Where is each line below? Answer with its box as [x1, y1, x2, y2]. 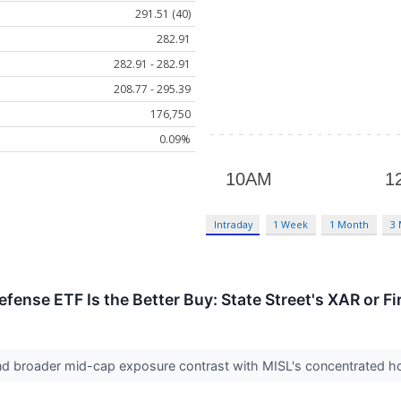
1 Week [273, 218, 309, 232]
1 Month [329, 218, 370, 232]
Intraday [213, 218, 252, 232]
